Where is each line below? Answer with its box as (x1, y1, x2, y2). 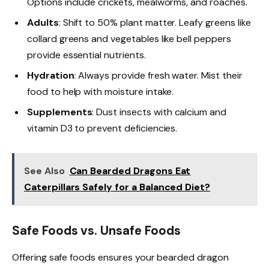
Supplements (27, 106, 92, 119)
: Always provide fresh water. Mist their (74, 69, 243, 82)
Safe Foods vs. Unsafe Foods (12, 223, 181, 239)
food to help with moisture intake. (27, 85, 174, 98)
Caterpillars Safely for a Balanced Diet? (24, 181, 211, 194)
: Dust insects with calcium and (92, 106, 226, 119)
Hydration (27, 69, 74, 82)
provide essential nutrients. (27, 49, 146, 62)
